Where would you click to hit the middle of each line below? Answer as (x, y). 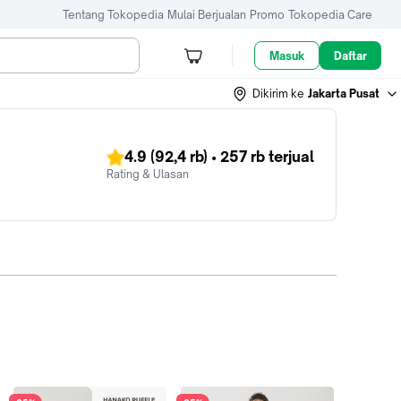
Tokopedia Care (330, 14)
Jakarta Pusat (344, 93)
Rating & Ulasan (148, 174)
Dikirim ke (278, 93)
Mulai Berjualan (207, 14)
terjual (290, 157)
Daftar (351, 55)
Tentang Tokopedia (113, 14)
